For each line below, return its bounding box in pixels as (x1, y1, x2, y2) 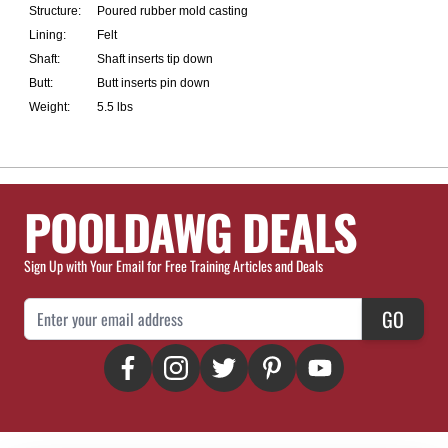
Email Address (23, 297, 106, 321)
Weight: (29, 100, 70, 114)
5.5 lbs (97, 100, 133, 114)
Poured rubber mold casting (97, 4, 248, 18)
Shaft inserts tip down (97, 52, 213, 66)
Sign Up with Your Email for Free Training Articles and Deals (24, 255, 323, 276)
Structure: (29, 4, 81, 18)
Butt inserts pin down (97, 76, 210, 90)
